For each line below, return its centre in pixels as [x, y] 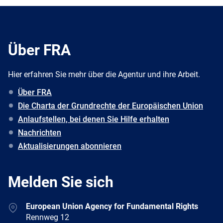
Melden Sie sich [61, 182]
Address [22, 206]
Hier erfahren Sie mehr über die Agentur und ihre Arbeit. [104, 74]
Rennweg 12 [48, 217]
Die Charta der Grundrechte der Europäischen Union [111, 106]
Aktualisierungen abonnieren [70, 146]
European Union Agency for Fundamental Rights [112, 206]
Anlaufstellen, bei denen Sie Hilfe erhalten [94, 119]
